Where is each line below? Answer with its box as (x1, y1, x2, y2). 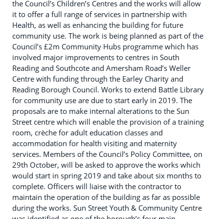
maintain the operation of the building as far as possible (12, 192, 200, 202)
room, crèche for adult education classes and (12, 128, 163, 137)
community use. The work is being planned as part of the (12, 31, 203, 41)
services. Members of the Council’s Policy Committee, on (12, 149, 202, 159)
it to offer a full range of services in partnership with (12, 9, 187, 19)
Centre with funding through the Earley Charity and (12, 74, 183, 84)
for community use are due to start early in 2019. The (12, 95, 192, 105)
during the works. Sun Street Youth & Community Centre (12, 203, 202, 213)
